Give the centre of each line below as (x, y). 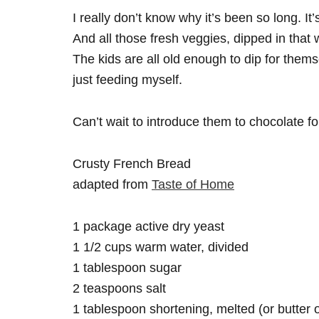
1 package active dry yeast (148, 226)
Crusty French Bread (132, 164)
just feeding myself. (127, 80)
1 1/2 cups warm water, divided (161, 247)
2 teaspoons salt (119, 288)
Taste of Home (193, 184)
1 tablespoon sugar (127, 268)
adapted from (112, 184)
